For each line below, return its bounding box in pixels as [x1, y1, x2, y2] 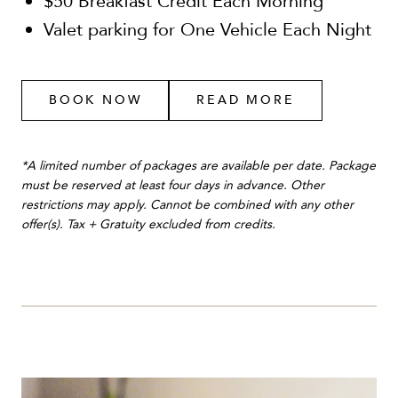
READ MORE [196, 91, 295, 108]
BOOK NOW [49, 91, 142, 108]
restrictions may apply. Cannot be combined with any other [21, 195, 354, 213]
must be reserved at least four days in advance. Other [21, 176, 324, 194]
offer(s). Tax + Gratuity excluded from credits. [21, 215, 275, 233]
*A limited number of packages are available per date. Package [21, 156, 376, 174]
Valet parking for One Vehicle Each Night [44, 17, 371, 42]
